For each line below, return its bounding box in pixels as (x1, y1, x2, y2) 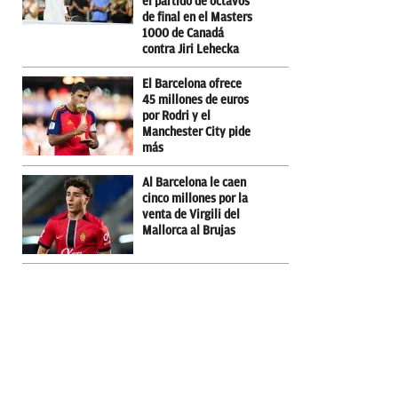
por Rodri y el (142, 108, 211, 123)
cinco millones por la (142, 191, 248, 205)
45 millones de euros (142, 92, 249, 107)
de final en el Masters (142, 10, 252, 24)
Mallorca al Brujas (142, 223, 235, 237)
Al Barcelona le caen (142, 175, 246, 189)
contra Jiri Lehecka (142, 42, 239, 56)
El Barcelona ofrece (142, 76, 242, 91)
